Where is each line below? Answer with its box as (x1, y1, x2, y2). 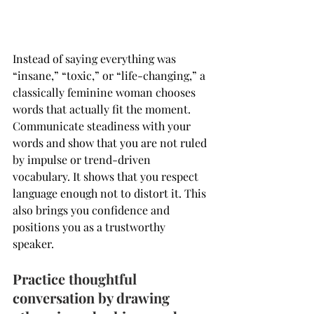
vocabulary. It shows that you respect (13, 168, 201, 184)
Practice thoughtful (13, 268, 140, 288)
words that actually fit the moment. (13, 101, 193, 116)
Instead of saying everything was (13, 50, 179, 66)
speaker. (13, 235, 57, 251)
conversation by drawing (13, 287, 173, 307)
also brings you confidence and (13, 202, 172, 217)
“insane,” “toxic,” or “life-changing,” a (13, 67, 208, 83)
